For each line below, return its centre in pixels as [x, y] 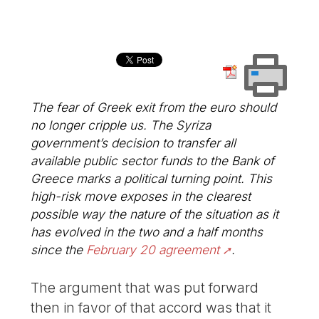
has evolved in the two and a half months [147, 231]
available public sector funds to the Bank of [153, 160]
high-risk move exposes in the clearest [141, 196]
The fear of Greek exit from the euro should [154, 107]
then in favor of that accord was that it [151, 307]
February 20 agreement [153, 249]
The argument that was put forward [145, 287]
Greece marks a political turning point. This [152, 178]
